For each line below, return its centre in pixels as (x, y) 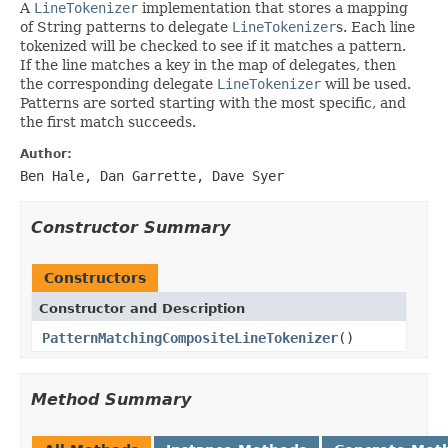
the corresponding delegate (118, 83)
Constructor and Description (142, 308)
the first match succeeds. (108, 121)
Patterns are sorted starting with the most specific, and (213, 102)
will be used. (366, 83)
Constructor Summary (130, 227)
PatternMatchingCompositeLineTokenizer (190, 337)
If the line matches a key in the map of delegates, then (208, 64)
